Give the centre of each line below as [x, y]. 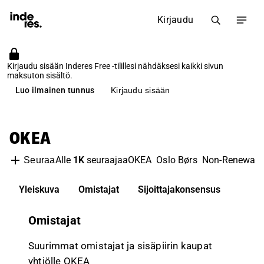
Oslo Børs [177, 160]
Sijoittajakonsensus [179, 189]
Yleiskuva [39, 189]
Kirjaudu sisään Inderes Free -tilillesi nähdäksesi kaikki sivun [115, 66]
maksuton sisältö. [40, 75]
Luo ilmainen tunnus [55, 90]
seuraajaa [106, 160]
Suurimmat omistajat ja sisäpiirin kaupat [120, 246]
